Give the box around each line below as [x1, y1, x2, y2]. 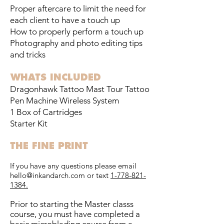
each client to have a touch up [10, 15, 120, 25]
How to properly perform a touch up [10, 26, 143, 37]
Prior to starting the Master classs [10, 199, 133, 209]
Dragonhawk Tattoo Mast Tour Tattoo [10, 84, 149, 94]
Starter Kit [10, 118, 47, 129]
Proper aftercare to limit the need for [10, 3, 146, 14]
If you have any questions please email [10, 161, 136, 171]
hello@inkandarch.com [10, 170, 85, 180]
